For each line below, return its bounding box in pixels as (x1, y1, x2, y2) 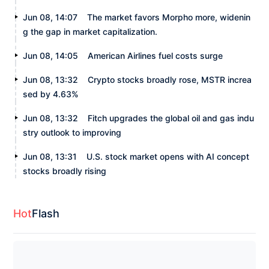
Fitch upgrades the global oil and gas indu (88, 112, 255, 123)
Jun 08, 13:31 (23, 151, 77, 162)
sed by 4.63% (23, 88, 79, 99)
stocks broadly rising (23, 165, 107, 176)
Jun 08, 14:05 (23, 50, 79, 61)
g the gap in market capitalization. (23, 26, 158, 37)
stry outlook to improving (23, 127, 122, 138)
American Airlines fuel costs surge (88, 50, 223, 61)
